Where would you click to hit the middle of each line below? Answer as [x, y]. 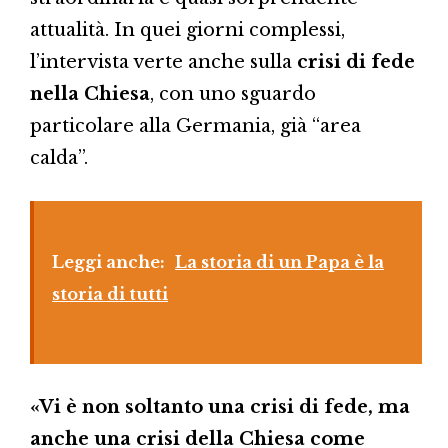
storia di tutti [110, 293]
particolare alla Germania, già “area [195, 125]
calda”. [59, 157]
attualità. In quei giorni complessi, [187, 29]
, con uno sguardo [233, 93]
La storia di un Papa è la [279, 261]
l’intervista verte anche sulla [163, 61]
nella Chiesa [90, 93]
